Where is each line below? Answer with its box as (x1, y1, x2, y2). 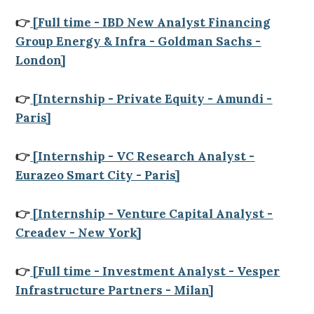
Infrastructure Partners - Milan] (15, 282, 214, 298)
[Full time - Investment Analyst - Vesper (30, 264, 280, 279)
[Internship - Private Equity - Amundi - (30, 91, 273, 107)
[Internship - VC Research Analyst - (30, 149, 255, 164)
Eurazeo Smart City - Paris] (15, 168, 181, 183)
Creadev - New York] (15, 225, 142, 240)
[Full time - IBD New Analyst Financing (30, 15, 271, 30)
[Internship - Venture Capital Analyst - (30, 206, 273, 221)
